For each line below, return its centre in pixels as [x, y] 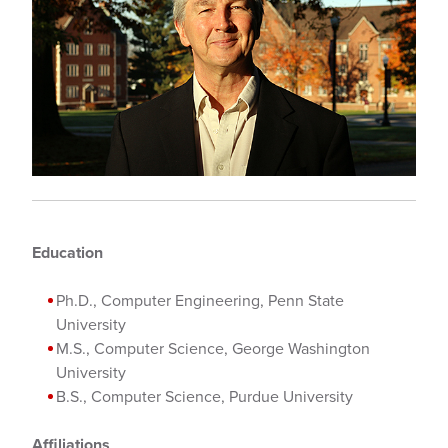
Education [67, 252]
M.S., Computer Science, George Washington [213, 348]
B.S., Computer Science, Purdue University [204, 396]
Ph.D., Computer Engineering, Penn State [200, 300]
